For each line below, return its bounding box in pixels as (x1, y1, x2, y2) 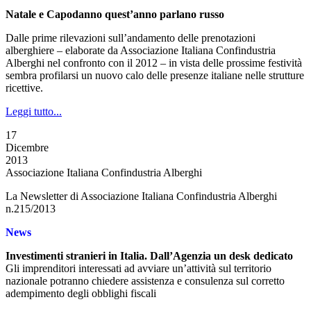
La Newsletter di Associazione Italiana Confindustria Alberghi (6, 190, 277, 202)
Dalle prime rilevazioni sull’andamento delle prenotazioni (6, 32, 255, 44)
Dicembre (6, 142, 49, 153)
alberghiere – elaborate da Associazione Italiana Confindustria (6, 44, 276, 56)
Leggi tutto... (6, 106, 62, 117)
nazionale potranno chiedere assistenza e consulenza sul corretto (6, 275, 285, 287)
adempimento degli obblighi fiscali (6, 287, 156, 299)
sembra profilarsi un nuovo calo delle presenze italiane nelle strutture (6, 69, 304, 81)
